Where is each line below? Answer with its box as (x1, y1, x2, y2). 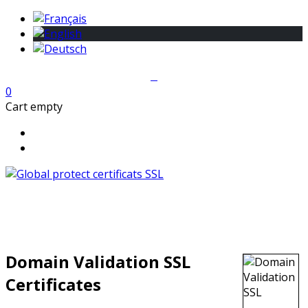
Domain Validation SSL (5, 250, 190, 273)
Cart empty (5, 99, 63, 114)
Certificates (5, 273, 101, 296)
